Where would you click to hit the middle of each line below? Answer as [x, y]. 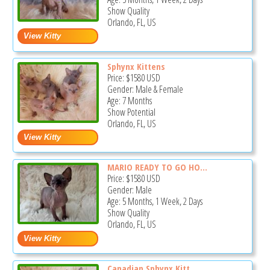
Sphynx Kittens [136, 66]
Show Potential [131, 112]
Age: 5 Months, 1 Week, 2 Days [155, 202]
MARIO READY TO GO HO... [157, 167]
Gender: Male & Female [145, 89]
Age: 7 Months [129, 100]
